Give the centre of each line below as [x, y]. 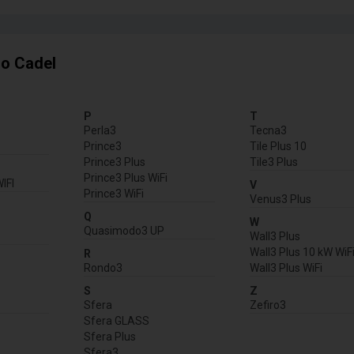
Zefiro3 [267, 305]
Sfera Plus [110, 337]
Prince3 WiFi [114, 194]
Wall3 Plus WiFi [286, 268]
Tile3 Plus [273, 162]
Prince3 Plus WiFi [126, 178]
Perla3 [100, 131]
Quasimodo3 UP [124, 231]
